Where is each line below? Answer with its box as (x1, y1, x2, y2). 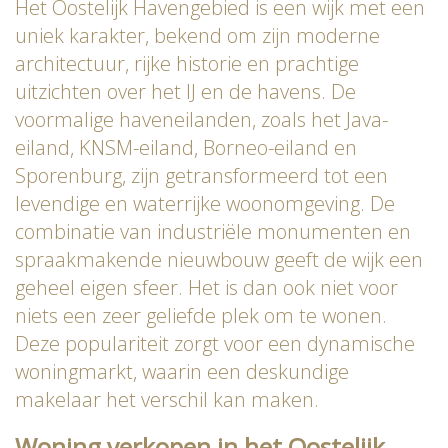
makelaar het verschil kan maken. (15, 385, 319, 413)
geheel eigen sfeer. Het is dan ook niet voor (15, 273, 398, 301)
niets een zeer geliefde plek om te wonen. (15, 301, 387, 329)
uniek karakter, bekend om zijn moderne (15, 21, 380, 49)
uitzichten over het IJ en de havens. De (15, 77, 356, 105)
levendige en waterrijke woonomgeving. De (15, 189, 395, 217)
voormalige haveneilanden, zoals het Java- (15, 105, 388, 133)
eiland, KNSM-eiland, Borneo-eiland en (15, 133, 357, 161)
